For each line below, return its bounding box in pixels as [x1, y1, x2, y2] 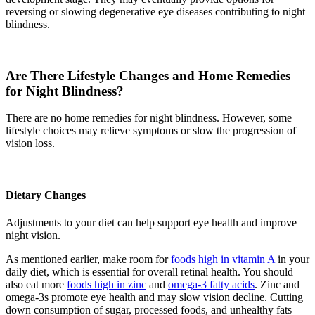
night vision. [6, 229, 60, 241]
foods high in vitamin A [171, 252, 275, 265]
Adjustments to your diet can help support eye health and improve [6, 216, 297, 229]
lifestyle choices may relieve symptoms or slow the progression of [6, 124, 296, 137]
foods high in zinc [67, 278, 146, 290]
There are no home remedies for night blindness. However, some [6, 112, 292, 124]
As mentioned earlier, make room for [6, 252, 171, 265]
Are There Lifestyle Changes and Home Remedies [6, 67, 290, 83]
